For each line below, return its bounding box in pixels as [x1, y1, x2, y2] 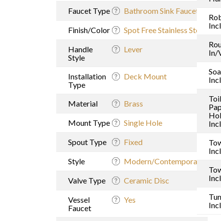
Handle [68, 44, 93, 54]
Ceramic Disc [124, 175, 169, 185]
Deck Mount [124, 71, 167, 81]
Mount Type [68, 117, 110, 127]
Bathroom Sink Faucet [124, 5, 199, 15]
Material [68, 98, 98, 108]
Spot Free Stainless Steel [124, 25, 206, 35]
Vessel [68, 194, 90, 204]
